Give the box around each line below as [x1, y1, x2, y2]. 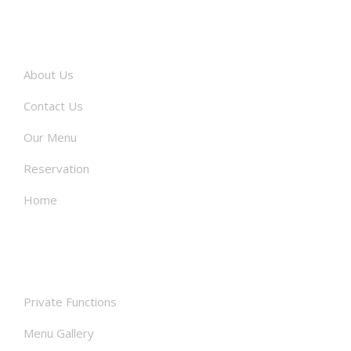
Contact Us [24, 97, 83, 114]
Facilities [24, 240, 136, 273]
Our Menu [24, 128, 77, 145]
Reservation [24, 160, 89, 176]
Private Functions [24, 293, 117, 309]
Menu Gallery [24, 324, 94, 341]
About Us [24, 66, 74, 82]
